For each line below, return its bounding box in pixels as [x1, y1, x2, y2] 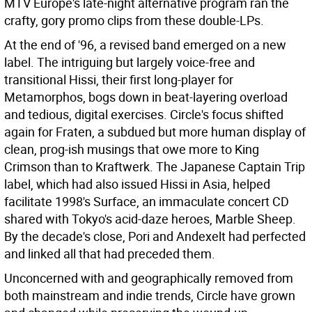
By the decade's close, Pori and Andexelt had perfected [4, 228, 306, 244]
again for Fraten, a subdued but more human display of [4, 123, 306, 140]
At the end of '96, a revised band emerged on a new [4, 36, 286, 53]
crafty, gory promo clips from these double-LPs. [4, 12, 264, 29]
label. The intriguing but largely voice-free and [4, 54, 255, 70]
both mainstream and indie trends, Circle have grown [4, 287, 295, 304]
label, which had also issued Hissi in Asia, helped [4, 175, 270, 192]
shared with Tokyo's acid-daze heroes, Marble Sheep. [4, 210, 296, 227]
